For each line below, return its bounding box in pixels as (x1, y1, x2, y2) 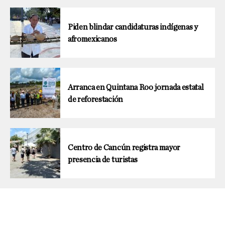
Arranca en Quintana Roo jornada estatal (68, 83, 204, 91)
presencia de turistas (68, 155, 138, 164)
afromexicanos (68, 35, 117, 43)
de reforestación (68, 95, 123, 103)
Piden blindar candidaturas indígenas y (68, 23, 198, 31)
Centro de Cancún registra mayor (68, 143, 181, 152)
